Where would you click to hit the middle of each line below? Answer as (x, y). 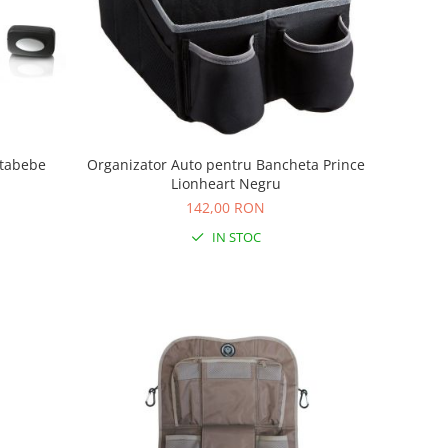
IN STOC (234, 237)
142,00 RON (226, 208)
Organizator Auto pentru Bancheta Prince (225, 165)
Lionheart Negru (225, 184)
